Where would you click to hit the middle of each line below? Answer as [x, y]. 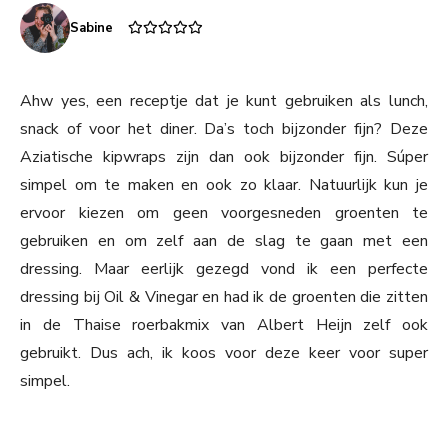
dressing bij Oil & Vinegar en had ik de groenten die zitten [224, 297]
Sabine [91, 28]
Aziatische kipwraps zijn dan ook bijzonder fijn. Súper [224, 157]
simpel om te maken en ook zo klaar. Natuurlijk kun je [224, 185]
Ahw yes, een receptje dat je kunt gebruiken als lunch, [224, 101]
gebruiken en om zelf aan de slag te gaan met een [224, 241]
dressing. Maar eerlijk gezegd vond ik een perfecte [224, 269]
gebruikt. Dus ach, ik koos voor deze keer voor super [224, 353]
